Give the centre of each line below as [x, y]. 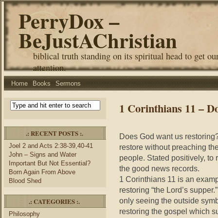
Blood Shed [25, 181]
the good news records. [160, 168]
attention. [50, 68]
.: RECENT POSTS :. [54, 133]
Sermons [68, 83]
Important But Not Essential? [50, 163]
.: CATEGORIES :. [54, 201]
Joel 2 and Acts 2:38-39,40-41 [51, 146]
